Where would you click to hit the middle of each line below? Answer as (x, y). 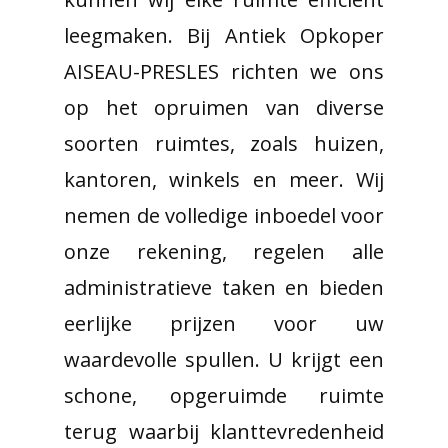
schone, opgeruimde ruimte (224, 395)
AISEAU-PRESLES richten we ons (224, 71)
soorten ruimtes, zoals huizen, (224, 143)
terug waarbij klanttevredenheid (224, 431)
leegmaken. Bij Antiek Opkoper (224, 35)
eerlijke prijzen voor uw (224, 323)
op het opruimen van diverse (224, 107)
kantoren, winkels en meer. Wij (224, 179)
